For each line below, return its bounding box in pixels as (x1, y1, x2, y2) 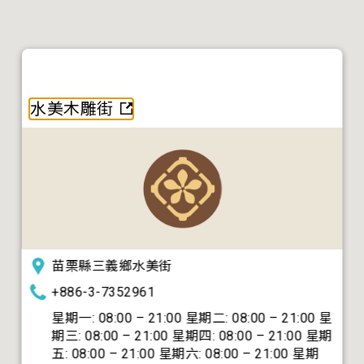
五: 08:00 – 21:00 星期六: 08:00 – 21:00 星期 (51, 346, 319, 362)
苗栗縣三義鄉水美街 (51, 258, 173, 274)
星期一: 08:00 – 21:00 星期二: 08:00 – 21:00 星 (51, 310, 333, 326)
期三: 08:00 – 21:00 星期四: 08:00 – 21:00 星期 (51, 328, 333, 344)
